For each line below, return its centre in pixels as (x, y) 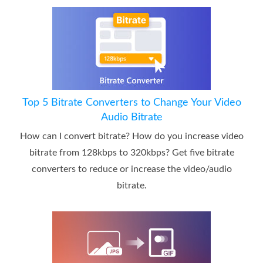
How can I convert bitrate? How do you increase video (131, 136)
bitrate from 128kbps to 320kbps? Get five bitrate (131, 153)
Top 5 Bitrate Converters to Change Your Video (131, 103)
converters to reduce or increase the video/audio (131, 169)
